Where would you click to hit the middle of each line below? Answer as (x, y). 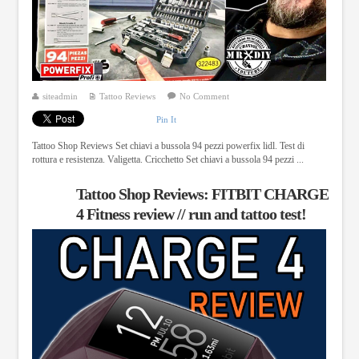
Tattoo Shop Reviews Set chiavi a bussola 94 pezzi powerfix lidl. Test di (168, 145)
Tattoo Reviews (127, 96)
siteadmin (60, 96)
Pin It (166, 120)
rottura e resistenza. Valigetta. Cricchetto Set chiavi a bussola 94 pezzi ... (167, 159)
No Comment (204, 96)
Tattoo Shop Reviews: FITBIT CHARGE (202, 194)
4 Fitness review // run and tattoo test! (191, 214)
